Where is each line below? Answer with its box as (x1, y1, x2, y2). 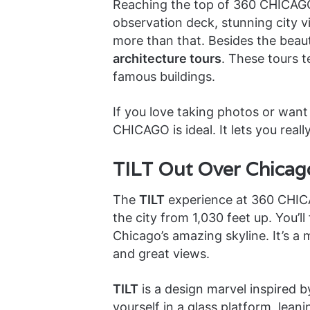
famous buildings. (112, 69, 215, 84)
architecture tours (112, 51, 221, 66)
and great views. (112, 246, 210, 261)
